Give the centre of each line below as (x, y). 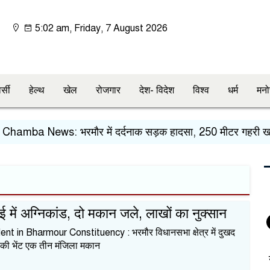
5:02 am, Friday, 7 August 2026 (100, 28)
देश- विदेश (157, 90)
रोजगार (108, 90)
